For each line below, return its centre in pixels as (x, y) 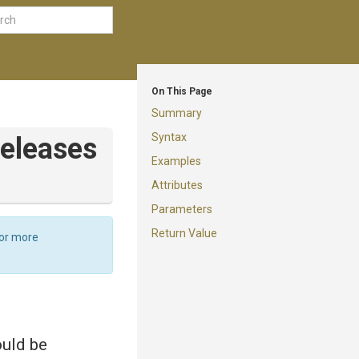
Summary (177, 113)
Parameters (182, 209)
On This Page (182, 91)
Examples (176, 161)
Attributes (177, 185)
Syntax (169, 137)
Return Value (184, 233)
